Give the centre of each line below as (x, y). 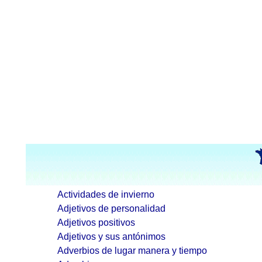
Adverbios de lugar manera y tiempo (132, 251)
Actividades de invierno (106, 194)
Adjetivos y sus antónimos (111, 237)
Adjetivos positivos (96, 223)
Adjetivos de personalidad (111, 208)
